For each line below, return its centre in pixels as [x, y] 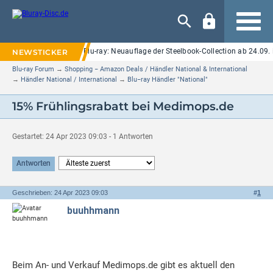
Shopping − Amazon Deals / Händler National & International [156, 69]
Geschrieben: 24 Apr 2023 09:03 [60, 193]
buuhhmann [94, 211]
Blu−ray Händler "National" [168, 80]
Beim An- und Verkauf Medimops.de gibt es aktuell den [123, 265]
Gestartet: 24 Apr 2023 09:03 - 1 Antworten [83, 137]
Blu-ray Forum [33, 69]
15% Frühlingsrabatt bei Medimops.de [123, 107]
